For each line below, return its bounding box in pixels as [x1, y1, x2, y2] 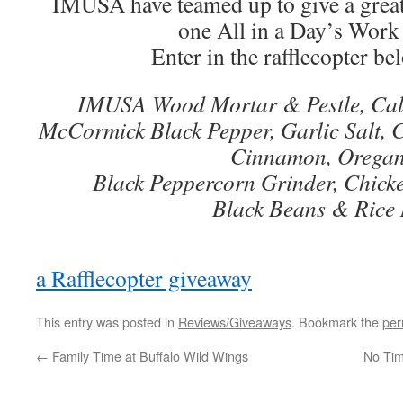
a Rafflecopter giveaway [36, 263, 252, 294]
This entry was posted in [36, 312, 178, 332]
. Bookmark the [291, 312, 382, 332]
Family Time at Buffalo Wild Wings [49, 346, 248, 366]
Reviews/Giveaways [178, 312, 291, 332]
